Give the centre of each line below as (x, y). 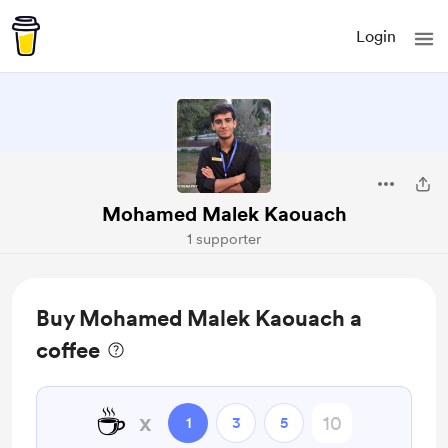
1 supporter (224, 239)
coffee (68, 350)
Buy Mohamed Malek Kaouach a (199, 318)
